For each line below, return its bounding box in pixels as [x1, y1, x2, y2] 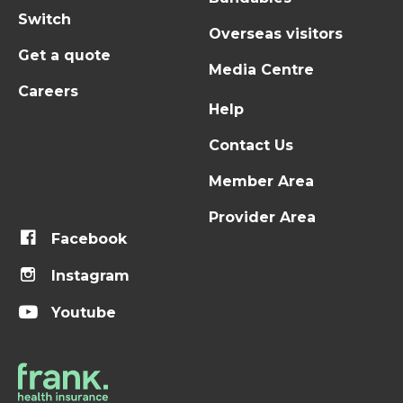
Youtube [47, 303, 117, 321]
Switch [18, 11, 71, 29]
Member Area [209, 173, 314, 191]
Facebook [47, 230, 128, 248]
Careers [18, 83, 78, 101]
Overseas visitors [209, 25, 343, 43]
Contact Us [209, 137, 293, 155]
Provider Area [209, 209, 316, 227]
